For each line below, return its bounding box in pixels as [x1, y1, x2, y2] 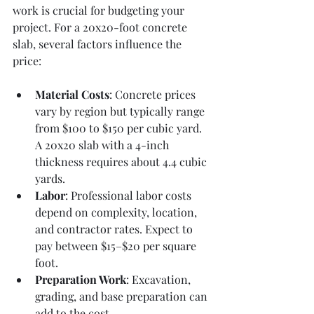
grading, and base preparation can [35, 288, 210, 303]
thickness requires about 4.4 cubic [35, 153, 210, 169]
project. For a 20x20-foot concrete [13, 19, 190, 34]
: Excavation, [126, 271, 193, 287]
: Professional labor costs [65, 187, 194, 203]
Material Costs [35, 86, 109, 102]
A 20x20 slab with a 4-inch [35, 137, 172, 152]
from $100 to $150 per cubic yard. [35, 120, 205, 135]
